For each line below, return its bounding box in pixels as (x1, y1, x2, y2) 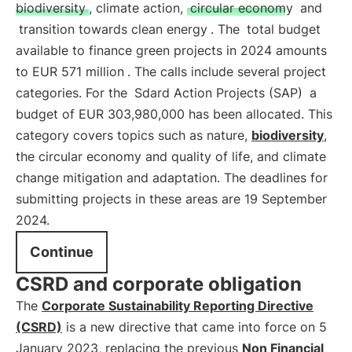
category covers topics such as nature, (16, 127, 251, 143)
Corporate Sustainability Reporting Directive (42, 298, 313, 313)
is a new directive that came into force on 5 (62, 319, 327, 335)
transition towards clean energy (19, 21, 207, 37)
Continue (30, 244, 93, 260)
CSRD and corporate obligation (16, 273, 302, 295)
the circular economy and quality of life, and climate (16, 148, 326, 164)
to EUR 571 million (16, 64, 124, 79)
